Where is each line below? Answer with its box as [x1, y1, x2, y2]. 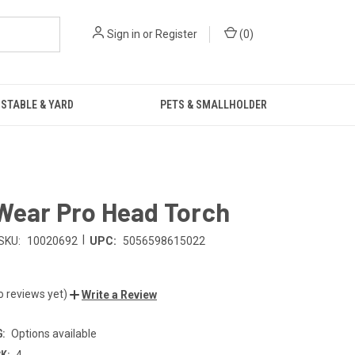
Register [155, 28, 197, 40]
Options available [10, 326, 97, 340]
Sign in [107, 28, 140, 40]
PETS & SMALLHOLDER [159, 98, 267, 111]
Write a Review [82, 288, 157, 301]
